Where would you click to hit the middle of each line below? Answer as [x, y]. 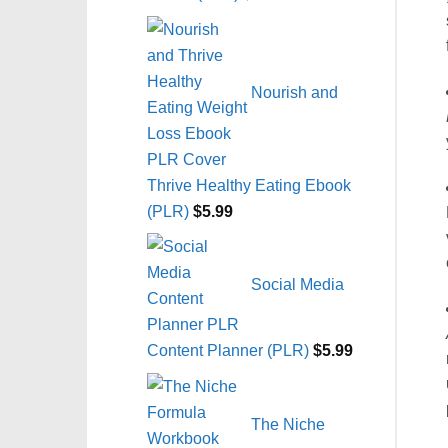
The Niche [288, 423]
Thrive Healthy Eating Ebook [249, 184]
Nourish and [294, 91]
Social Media [297, 283]
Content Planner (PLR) [228, 350]
